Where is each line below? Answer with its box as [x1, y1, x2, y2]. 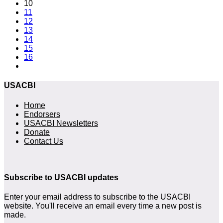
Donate [24, 127, 50, 136]
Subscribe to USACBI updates [4, 173, 118, 182]
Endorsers [24, 110, 60, 118]
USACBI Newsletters [24, 118, 98, 127]
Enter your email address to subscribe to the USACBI [4, 193, 191, 202]
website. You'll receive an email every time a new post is [4, 202, 202, 211]
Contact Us [24, 136, 63, 145]
